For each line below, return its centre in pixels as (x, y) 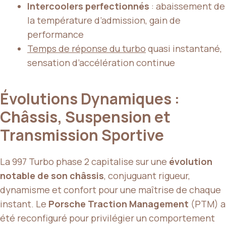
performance (55, 34)
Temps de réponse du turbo (87, 48)
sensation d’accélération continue (101, 62)
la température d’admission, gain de (104, 20)
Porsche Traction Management (119, 204)
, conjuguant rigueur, (147, 175)
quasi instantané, (184, 48)
